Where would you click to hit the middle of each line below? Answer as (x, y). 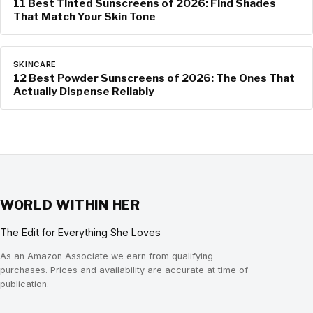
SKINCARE (35, 65)
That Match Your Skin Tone (84, 17)
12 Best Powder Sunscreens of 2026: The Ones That (154, 78)
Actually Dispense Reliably (83, 92)
